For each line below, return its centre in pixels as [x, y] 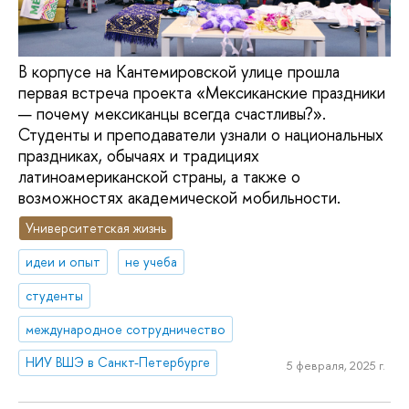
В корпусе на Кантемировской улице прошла [179, 71]
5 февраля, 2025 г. [336, 366]
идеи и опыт [63, 261]
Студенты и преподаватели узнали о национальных [201, 134]
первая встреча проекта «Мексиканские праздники [202, 92]
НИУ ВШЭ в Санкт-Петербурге [118, 362]
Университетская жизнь [96, 228]
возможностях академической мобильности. [179, 197]
